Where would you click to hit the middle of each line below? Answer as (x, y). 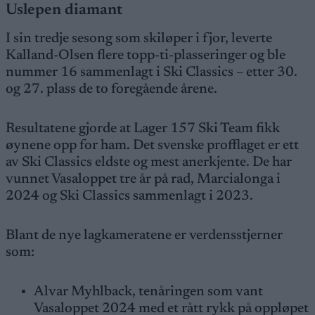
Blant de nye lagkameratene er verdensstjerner (144, 236)
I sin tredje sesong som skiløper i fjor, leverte (139, 39)
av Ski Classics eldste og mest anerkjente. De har (149, 162)
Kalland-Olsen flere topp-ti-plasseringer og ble (146, 56)
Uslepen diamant (64, 11)
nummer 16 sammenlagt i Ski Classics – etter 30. (152, 72)
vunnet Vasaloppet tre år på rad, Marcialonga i (143, 179)
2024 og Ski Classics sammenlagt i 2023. (129, 196)
